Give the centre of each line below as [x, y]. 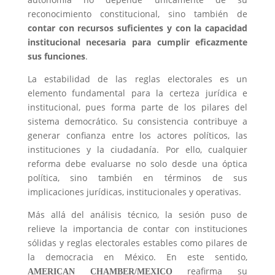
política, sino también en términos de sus [137, 178]
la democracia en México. [91, 257]
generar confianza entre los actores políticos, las [137, 136]
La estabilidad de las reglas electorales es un [137, 79]
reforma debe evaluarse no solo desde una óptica [137, 164]
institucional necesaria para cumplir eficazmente [137, 42]
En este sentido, [207, 257]
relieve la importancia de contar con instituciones [137, 229]
